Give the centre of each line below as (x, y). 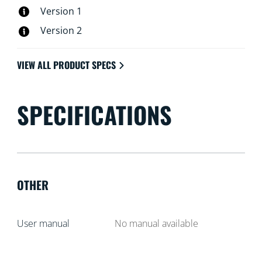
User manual (43, 224)
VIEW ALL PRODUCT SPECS (66, 65)
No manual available (157, 224)
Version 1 (61, 11)
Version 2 (61, 31)
